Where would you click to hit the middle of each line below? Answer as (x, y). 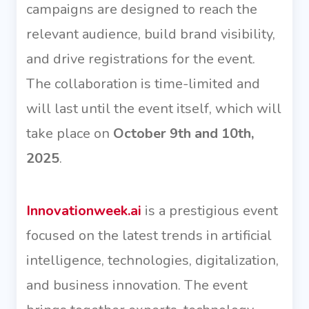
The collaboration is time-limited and (143, 84)
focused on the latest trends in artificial (149, 236)
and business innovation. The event (137, 286)
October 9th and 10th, (183, 134)
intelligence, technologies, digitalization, (152, 261)
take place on (70, 134)
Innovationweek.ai (84, 211)
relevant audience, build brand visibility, (151, 34)
